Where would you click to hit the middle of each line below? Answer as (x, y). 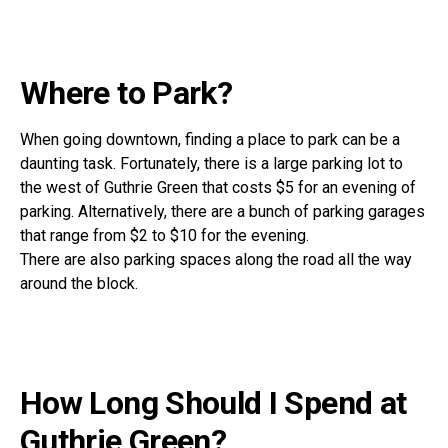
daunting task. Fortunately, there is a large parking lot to (211, 164)
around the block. (79, 284)
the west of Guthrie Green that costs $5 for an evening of (218, 188)
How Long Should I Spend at (213, 403)
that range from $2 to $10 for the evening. (164, 236)
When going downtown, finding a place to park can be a (210, 140)
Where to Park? (126, 93)
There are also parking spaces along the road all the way (216, 260)
